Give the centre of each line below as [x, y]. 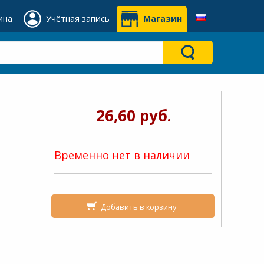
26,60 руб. [133, 116]
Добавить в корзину [138, 207]
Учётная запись [78, 19]
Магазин [163, 19]
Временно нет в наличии [122, 155]
